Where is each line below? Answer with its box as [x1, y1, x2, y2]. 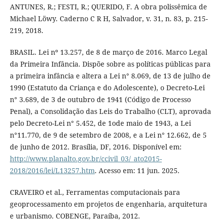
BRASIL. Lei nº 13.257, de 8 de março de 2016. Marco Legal [9, 47, 207, 57]
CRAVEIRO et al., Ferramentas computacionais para [9, 187, 180, 197]
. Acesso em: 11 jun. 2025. [94, 165, 180, 175]
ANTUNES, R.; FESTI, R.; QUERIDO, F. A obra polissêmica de [9, 1, 207, 11]
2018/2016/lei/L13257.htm [9, 165, 95, 175]
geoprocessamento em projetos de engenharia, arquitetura [9, 199, 207, 209]
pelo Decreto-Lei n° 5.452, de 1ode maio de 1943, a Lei [9, 118, 191, 128]
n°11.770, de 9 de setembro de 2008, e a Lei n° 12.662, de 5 [9, 130, 207, 140]
